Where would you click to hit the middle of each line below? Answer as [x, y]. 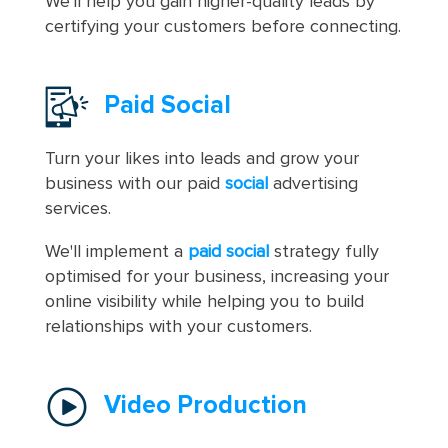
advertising [312, 183]
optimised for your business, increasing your [216, 276]
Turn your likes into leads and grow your [201, 158]
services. [77, 208]
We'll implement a [116, 251]
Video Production [205, 405]
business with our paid [134, 183]
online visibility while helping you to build [204, 301]
